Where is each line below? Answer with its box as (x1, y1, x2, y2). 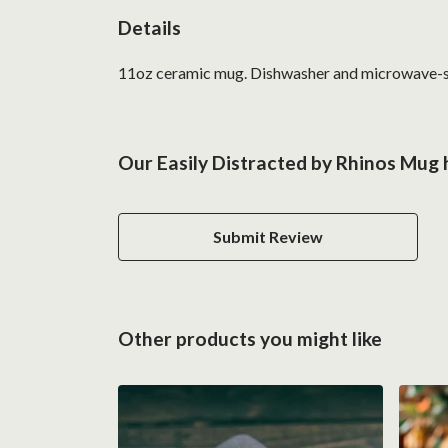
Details (118, 16, 181, 40)
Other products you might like (118, 326, 382, 350)
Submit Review (213, 226, 323, 246)
